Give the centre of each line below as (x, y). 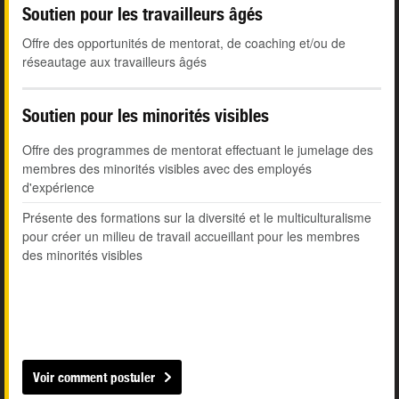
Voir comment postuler (94, 378)
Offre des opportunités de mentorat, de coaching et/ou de (184, 43)
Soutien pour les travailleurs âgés (142, 14)
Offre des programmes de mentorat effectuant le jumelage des (198, 150)
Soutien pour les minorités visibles (146, 116)
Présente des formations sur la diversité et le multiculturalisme (197, 218)
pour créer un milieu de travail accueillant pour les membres (191, 236)
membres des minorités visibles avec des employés (167, 169)
